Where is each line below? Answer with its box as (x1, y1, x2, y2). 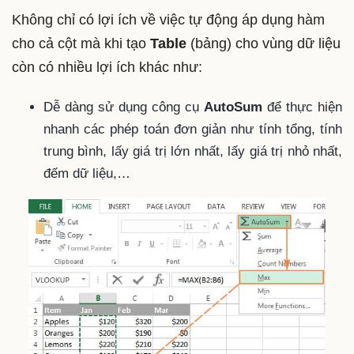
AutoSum (204, 99, 262, 115)
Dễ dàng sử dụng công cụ (43, 99, 204, 115)
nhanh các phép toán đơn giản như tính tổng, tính (43, 121, 342, 137)
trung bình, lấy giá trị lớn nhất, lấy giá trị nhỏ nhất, (43, 143, 342, 159)
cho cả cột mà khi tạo (12, 35, 150, 51)
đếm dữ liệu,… (43, 165, 130, 181)
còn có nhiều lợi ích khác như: (12, 58, 202, 75)
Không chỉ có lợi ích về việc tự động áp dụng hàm (12, 11, 325, 28)
